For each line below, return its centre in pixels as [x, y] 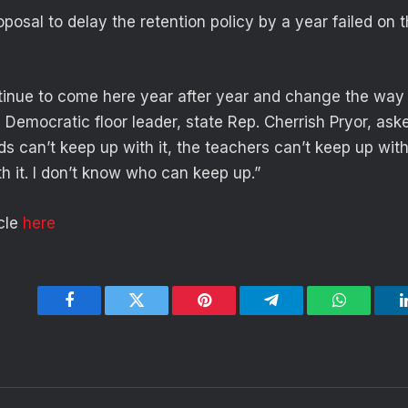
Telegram [301, 314]
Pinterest [231, 314]
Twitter [159, 314]
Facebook [100, 314]
